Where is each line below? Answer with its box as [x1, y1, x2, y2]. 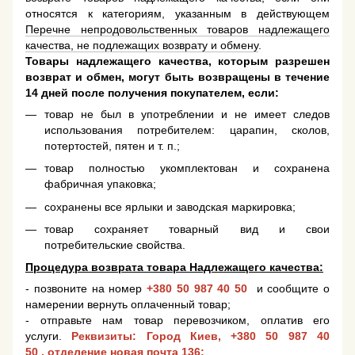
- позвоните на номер [25, 282, 147, 296]
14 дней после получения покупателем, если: [25, 86, 279, 99]
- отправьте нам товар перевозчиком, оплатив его [25, 314, 330, 327]
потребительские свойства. [44, 239, 185, 252]
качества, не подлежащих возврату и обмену [25, 38, 258, 52]
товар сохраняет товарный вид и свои [44, 223, 330, 236]
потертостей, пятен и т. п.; [44, 139, 180, 152]
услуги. [25, 330, 72, 343]
